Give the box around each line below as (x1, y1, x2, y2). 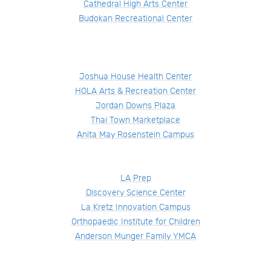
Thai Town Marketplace (91, 114, 180, 125)
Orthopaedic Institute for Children (71, 216, 200, 227)
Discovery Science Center (85, 187, 186, 198)
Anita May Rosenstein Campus (77, 129, 194, 140)
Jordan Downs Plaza (96, 100, 175, 111)
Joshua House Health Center (79, 71, 192, 82)
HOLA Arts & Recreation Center (75, 85, 196, 96)
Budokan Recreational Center (79, 13, 192, 24)
